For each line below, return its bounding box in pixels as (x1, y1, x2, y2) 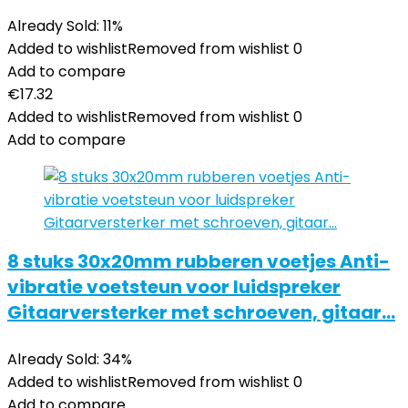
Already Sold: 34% (7, 349, 132, 370)
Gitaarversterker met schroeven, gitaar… (7, 300, 395, 325)
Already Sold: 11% (7, 15, 123, 36)
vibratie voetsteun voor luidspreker (7, 274, 341, 300)
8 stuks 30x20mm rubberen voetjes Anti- (7, 249, 390, 274)
